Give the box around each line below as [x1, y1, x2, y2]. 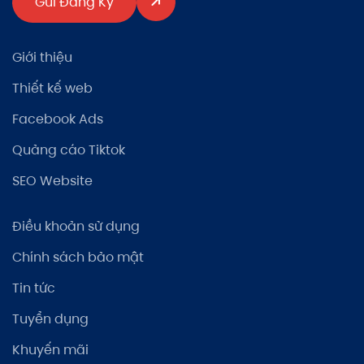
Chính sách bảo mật [12, 248, 144, 267]
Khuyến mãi [12, 340, 89, 360]
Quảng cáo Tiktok [12, 141, 125, 160]
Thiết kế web [12, 79, 93, 98]
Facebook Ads [12, 110, 103, 129]
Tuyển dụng [12, 310, 89, 329]
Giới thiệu [12, 48, 72, 67]
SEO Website [12, 171, 93, 191]
